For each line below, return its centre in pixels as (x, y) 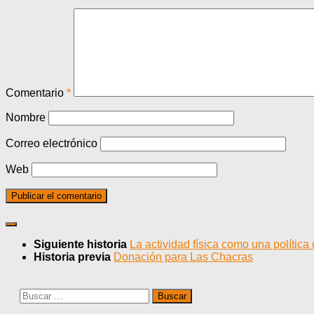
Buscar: (38, 294)
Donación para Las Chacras (183, 257)
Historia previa (74, 257)
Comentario (36, 93)
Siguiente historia (82, 245)
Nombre (26, 118)
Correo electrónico (52, 144)
